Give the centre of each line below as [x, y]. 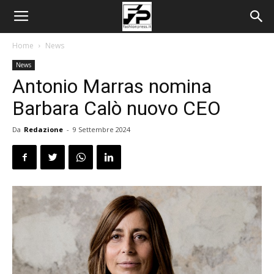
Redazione [43, 129]
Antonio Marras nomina [112, 86]
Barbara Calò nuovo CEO [117, 108]
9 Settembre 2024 [102, 129]
